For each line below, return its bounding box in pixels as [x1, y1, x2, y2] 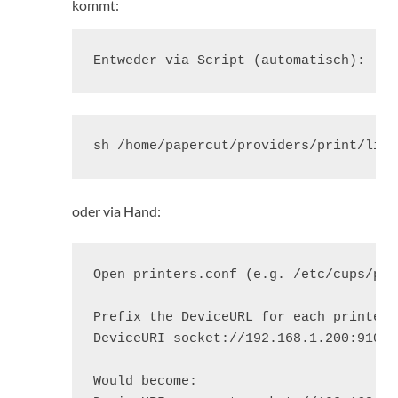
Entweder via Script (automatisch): [93, 53, 365, 69]
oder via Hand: [72, 203, 161, 220]
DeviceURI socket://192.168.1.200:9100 [93, 331, 389, 347]
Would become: [93, 374, 197, 390]
